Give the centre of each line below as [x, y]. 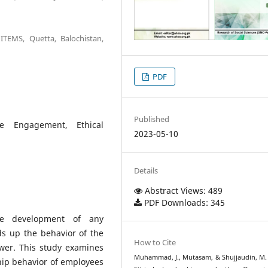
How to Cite [155, 242]
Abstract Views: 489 [183, 190]
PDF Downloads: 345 [184, 202]
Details [146, 170]
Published [152, 119]
